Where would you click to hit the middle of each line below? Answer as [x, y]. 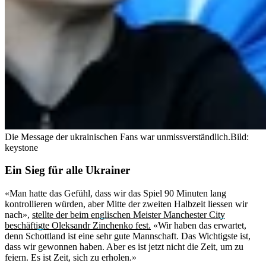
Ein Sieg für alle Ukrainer [67, 170]
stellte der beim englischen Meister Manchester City [129, 215]
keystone [21, 147]
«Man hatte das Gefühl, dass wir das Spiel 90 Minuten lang [115, 194]
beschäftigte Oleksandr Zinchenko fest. [78, 226]
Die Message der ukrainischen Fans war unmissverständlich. [118, 137]
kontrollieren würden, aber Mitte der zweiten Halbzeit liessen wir [126, 204]
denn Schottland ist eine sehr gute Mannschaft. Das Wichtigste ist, [128, 236]
